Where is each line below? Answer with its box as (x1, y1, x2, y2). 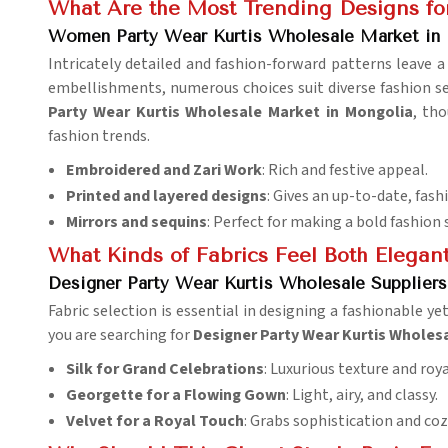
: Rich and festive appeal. (262, 159, 428, 182)
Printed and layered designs (66, 185, 267, 208)
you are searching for (48, 324, 193, 347)
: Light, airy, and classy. (286, 384, 438, 407)
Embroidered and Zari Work (66, 159, 262, 182)
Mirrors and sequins (66, 211, 207, 234)
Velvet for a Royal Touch (66, 410, 244, 433)
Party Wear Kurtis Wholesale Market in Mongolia (48, 101, 413, 124)
